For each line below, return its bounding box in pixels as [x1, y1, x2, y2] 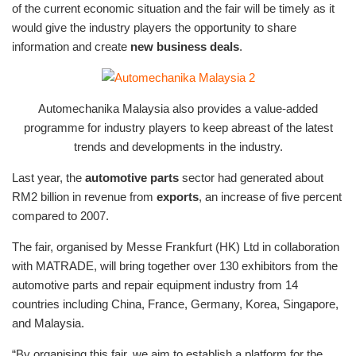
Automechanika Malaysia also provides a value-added [38, 102, 318, 116]
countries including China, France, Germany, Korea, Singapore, [12, 297, 339, 311]
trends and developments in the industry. [73, 140, 283, 154]
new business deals [130, 40, 239, 54]
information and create [12, 40, 130, 54]
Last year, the [12, 171, 85, 185]
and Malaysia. [12, 316, 84, 331]
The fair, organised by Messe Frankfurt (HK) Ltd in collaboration [12, 240, 339, 254]
